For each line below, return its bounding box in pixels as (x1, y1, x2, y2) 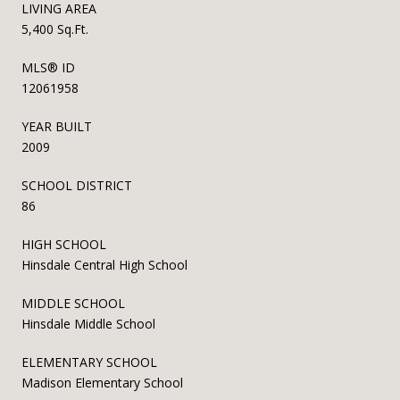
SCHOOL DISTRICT (21, 176, 132, 194)
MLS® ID (21, 58, 75, 76)
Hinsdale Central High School (21, 255, 187, 273)
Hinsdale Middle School (21, 314, 155, 332)
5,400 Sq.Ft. (21, 20, 88, 37)
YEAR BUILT (21, 117, 92, 135)
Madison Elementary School (21, 373, 183, 391)
